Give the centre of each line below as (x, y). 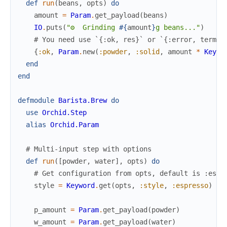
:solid (147, 52)
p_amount (50, 210)
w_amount (50, 222)
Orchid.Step (64, 112)
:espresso (190, 185)
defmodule (36, 100)
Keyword (81, 185)
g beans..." (178, 27)
